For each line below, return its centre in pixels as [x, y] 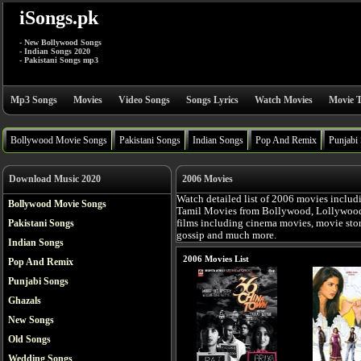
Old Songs [29, 339]
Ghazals [25, 301]
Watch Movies [284, 100]
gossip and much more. [226, 235]
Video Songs [144, 100]
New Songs [31, 320]
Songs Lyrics [212, 100]
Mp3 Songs [34, 100]
